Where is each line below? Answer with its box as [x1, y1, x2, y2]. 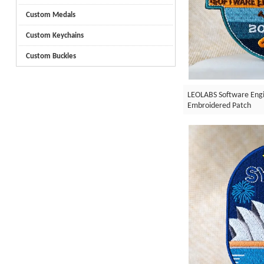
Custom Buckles [25, 51, 76, 60]
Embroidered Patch [187, 99, 251, 110]
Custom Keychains [25, 30, 84, 39]
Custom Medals [25, 9, 75, 19]
